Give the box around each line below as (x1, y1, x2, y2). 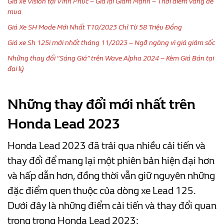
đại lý (7, 64, 24, 73)
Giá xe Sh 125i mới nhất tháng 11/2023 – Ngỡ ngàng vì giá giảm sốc (7, 38, 215, 47)
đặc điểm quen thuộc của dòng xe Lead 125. (7, 184, 195, 196)
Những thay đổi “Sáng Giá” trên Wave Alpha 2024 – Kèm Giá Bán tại (7, 53, 214, 62)
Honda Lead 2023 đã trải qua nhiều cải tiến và (7, 139, 205, 151)
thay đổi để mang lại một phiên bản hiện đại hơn (7, 154, 214, 166)
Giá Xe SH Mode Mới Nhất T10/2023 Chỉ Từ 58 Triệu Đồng (7, 22, 182, 31)
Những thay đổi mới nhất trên (7, 95, 195, 112)
